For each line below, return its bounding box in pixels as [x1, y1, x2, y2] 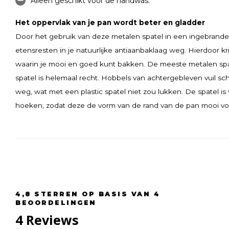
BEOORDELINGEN [15, 198, 97, 207]
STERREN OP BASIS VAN [31, 190, 154, 198]
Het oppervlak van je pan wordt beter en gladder [15, 18, 205, 27]
